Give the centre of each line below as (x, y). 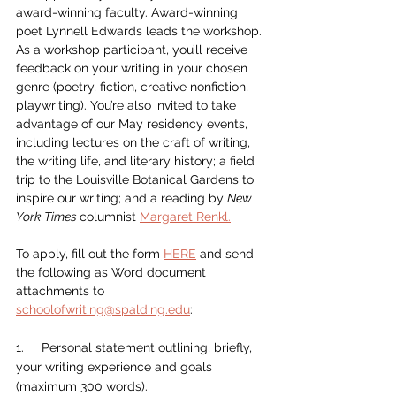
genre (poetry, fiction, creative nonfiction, (134, 87)
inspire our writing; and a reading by (122, 198)
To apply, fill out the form (90, 254)
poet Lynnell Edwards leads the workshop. (141, 31)
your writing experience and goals (116, 367)
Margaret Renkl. (185, 217)
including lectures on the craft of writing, (135, 142)
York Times (48, 217)
